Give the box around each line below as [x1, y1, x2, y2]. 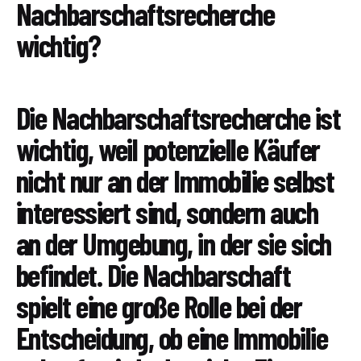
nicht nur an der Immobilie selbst [16, 162, 334, 200]
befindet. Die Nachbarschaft [16, 256, 291, 294]
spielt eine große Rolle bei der [16, 288, 302, 326]
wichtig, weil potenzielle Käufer [16, 131, 320, 168]
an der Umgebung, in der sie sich [16, 225, 331, 263]
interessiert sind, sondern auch [16, 193, 318, 231]
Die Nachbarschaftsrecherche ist [16, 99, 341, 137]
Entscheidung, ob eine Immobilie [16, 319, 328, 357]
